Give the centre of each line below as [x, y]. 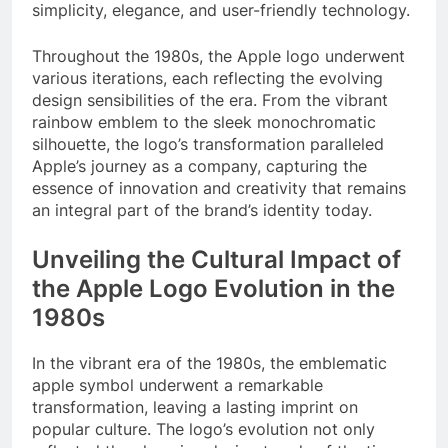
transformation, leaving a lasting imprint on [195, 406]
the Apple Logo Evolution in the [213, 288]
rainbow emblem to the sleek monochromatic [204, 121]
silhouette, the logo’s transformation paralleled [208, 143]
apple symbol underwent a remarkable [177, 384]
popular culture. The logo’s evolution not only [203, 428]
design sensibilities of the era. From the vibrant [210, 99]
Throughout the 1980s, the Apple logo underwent [218, 55]
